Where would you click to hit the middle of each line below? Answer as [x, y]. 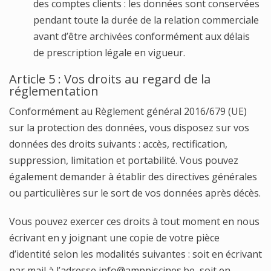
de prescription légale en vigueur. [109, 53]
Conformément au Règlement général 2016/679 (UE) [128, 111]
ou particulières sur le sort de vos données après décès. [135, 193]
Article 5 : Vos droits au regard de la [110, 79]
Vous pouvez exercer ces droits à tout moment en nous [134, 221]
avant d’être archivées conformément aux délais [142, 36]
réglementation [54, 91]
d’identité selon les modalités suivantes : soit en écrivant [135, 254]
